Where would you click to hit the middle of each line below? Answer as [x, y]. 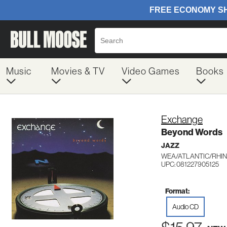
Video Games [150, 71]
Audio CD [185, 206]
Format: [177, 191]
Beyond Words [192, 132]
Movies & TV [78, 71]
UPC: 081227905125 [190, 164]
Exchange [182, 120]
